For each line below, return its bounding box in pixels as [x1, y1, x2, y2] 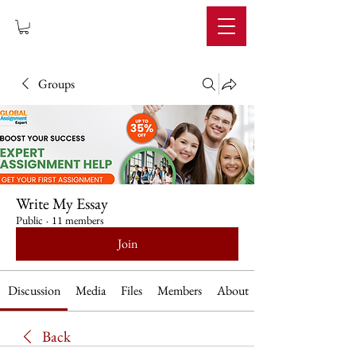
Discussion [7, 282, 60, 300]
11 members [52, 213, 104, 228]
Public [16, 213, 43, 228]
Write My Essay [16, 193, 108, 215]
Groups [38, 75, 75, 93]
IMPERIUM [72, 6, 181, 48]
